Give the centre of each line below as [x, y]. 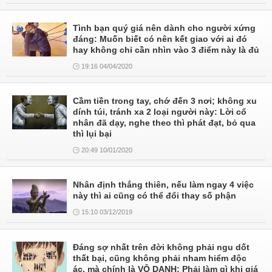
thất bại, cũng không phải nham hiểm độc [160, 258]
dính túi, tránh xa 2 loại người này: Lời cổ [160, 112]
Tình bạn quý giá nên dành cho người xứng [164, 28]
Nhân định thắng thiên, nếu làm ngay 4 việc [163, 185]
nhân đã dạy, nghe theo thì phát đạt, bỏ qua [164, 123]
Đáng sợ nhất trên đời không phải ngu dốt [161, 247]
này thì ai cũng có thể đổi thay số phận [155, 195]
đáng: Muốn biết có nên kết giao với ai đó [160, 39]
